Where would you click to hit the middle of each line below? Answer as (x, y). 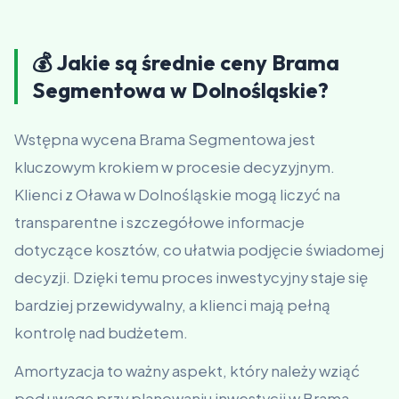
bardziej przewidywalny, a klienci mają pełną (172, 305)
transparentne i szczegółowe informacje (159, 222)
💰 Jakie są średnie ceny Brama (186, 62)
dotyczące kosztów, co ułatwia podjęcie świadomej (199, 250)
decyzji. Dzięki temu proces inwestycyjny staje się (191, 277)
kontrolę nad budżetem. (101, 333)
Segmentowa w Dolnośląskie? (180, 90)
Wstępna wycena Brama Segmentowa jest (165, 139)
